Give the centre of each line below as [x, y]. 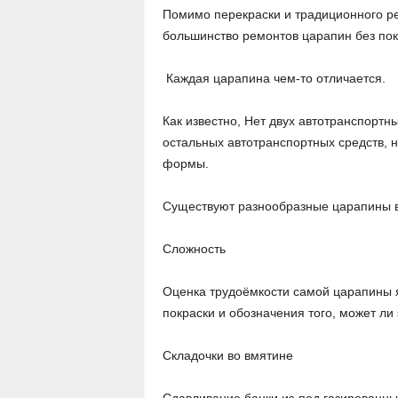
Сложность [194, 249]
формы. [187, 163]
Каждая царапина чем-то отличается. [275, 78]
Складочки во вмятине [227, 355]
